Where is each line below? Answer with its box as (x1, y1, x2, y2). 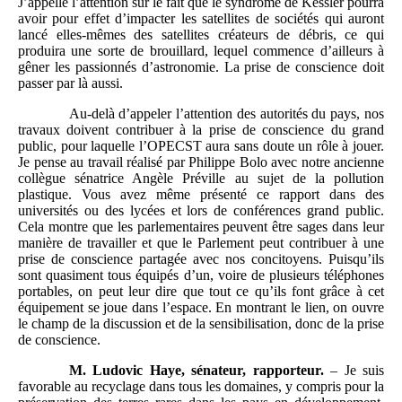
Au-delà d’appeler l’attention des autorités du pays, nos (68, 105, 384, 121)
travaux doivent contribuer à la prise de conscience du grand (18, 121, 384, 137)
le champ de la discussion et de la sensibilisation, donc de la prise (18, 315, 384, 331)
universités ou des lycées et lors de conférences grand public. (18, 202, 384, 218)
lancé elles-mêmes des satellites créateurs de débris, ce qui (18, 26, 384, 42)
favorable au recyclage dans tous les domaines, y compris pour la (18, 378, 384, 394)
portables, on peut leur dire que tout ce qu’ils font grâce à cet (18, 283, 384, 299)
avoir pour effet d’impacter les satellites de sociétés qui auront (18, 10, 384, 26)
